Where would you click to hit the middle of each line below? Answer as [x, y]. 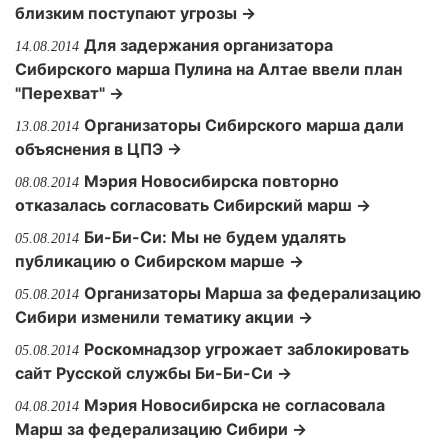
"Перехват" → [69, 93]
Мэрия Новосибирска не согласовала [234, 405]
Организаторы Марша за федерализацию [252, 293]
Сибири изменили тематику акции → [164, 317]
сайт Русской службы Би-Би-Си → [153, 373]
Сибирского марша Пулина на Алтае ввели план [208, 69]
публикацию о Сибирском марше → [159, 261]
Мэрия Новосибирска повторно [211, 181]
